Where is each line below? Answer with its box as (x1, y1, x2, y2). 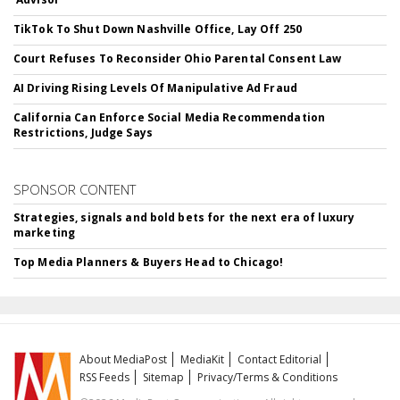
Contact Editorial (237, 352, 322, 367)
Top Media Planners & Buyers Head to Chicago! (13, 254, 284, 270)
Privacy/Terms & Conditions (197, 370, 338, 385)
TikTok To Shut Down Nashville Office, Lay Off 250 (13, 21, 302, 37)
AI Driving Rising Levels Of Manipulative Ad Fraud (13, 80, 297, 96)
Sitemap (143, 370, 185, 385)
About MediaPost (79, 352, 168, 367)
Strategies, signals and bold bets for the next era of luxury (13, 210, 355, 225)
